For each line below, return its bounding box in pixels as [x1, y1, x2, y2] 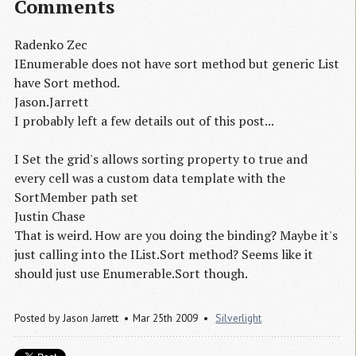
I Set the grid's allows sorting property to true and [14, 150, 308, 168]
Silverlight [215, 311, 262, 326]
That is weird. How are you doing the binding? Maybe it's [14, 226, 338, 245]
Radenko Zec [14, 36, 87, 54]
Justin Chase [14, 207, 85, 226]
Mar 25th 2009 [133, 311, 199, 326]
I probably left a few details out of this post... [14, 112, 274, 130]
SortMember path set [14, 188, 138, 207]
